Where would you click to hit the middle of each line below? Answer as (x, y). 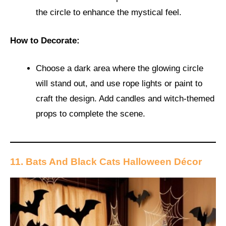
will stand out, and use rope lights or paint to (119, 84)
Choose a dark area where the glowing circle (120, 69)
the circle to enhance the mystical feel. (109, 13)
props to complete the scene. (91, 114)
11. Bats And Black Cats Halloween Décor (106, 161)
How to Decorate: (45, 40)
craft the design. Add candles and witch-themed (125, 99)
